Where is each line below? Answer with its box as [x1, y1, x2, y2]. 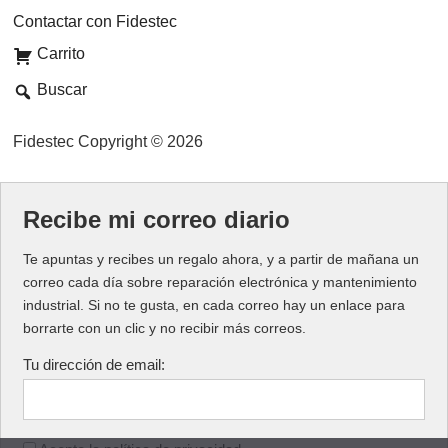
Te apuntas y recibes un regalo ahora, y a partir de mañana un [23, 251, 420, 268]
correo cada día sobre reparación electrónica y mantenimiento [23, 274, 418, 291]
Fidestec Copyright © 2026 [13, 133, 204, 151]
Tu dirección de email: [23, 356, 166, 374]
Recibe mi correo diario [23, 205, 291, 233]
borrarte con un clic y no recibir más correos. [23, 320, 307, 337]
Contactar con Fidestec [13, 13, 178, 31]
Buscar [33, 81, 88, 99]
